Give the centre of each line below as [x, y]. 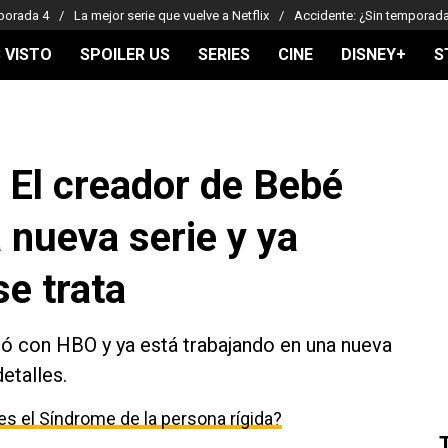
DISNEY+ [373, 54]
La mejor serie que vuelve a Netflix [171, 15]
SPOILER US [125, 54]
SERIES [224, 54]
